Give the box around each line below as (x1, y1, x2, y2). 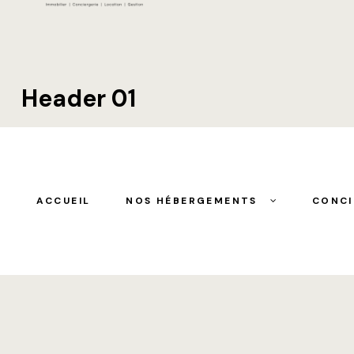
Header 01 (21, 82, 136, 114)
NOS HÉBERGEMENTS (126, 194, 258, 208)
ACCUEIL (36, 194, 91, 208)
